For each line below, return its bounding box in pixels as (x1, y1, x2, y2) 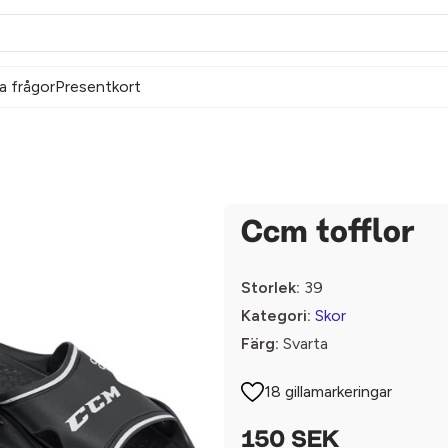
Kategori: (241, 306, 311, 325)
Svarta (279, 334, 328, 353)
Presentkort (55, 77, 141, 96)
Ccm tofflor (241, 218, 415, 250)
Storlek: (241, 278, 300, 297)
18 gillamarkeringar (264, 382, 393, 401)
